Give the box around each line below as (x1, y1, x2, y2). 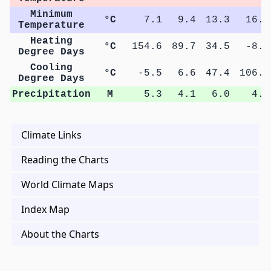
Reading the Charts (21, 152, 109, 166)
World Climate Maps (21, 177, 114, 191)
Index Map (21, 202, 70, 216)
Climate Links (21, 128, 82, 142)
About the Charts (21, 227, 99, 241)
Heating (30, 35, 73, 47)
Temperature (18, 19, 85, 31)
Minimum (30, 8, 73, 20)
